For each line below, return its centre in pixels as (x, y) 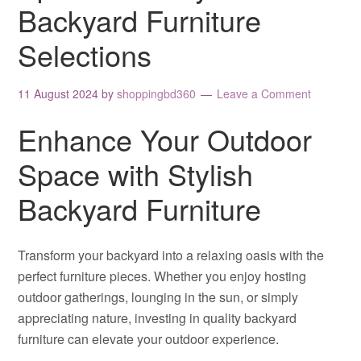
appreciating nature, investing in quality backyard (158, 318)
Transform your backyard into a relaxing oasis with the (171, 255)
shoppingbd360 (157, 93)
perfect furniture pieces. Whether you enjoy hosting (162, 276)
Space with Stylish (136, 174)
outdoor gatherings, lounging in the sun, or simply (158, 297)
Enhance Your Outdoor (165, 139)
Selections (85, 54)
